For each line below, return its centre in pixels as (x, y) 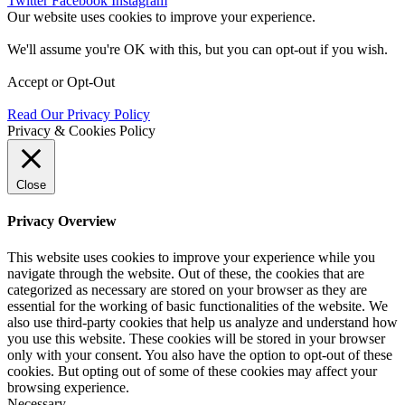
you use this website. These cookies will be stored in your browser (196, 338)
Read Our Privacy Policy (79, 115)
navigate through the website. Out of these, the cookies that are (186, 273)
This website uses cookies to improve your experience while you (191, 257)
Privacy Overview (62, 221)
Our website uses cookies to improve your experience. (161, 17)
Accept (28, 82)
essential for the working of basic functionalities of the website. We (198, 306)
